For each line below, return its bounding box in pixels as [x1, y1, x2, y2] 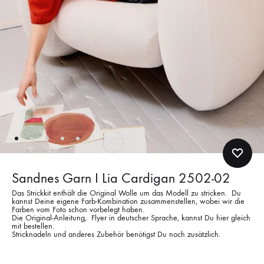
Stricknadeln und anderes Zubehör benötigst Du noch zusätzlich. [12, 229, 220, 239]
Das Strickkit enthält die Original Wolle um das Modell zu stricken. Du [12, 187, 241, 198]
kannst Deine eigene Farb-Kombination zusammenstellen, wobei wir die [12, 196, 245, 206]
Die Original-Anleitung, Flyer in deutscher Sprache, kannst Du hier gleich [12, 212, 250, 223]
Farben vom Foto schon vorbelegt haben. [12, 204, 144, 214]
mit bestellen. [12, 220, 54, 231]
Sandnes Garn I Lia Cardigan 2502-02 [12, 169, 230, 186]
